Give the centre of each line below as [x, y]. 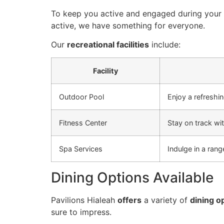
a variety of [166, 200]
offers [129, 200]
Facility [105, 71]
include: [165, 44]
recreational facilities [108, 44]
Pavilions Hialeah [84, 200]
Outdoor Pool [81, 97]
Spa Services [81, 149]
